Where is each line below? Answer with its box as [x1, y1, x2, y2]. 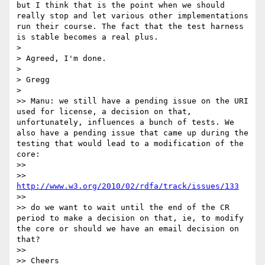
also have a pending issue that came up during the [17, 128, 248, 138]
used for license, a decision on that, [17, 107, 192, 117]
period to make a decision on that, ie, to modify [17, 214, 244, 223]
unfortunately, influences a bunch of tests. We [17, 118, 234, 127]
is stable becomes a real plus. [17, 33, 159, 42]
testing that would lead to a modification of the [17, 139, 244, 148]
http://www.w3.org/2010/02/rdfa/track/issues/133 [17, 182, 239, 191]
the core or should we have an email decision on [17, 224, 239, 234]
